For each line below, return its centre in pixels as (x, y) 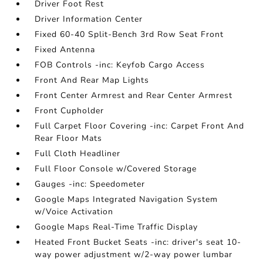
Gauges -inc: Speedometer (90, 184)
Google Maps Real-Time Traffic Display (117, 227)
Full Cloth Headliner (78, 154)
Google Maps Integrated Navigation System (127, 199)
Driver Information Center (89, 19)
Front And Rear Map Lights (92, 80)
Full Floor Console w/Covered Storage (116, 169)
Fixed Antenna (65, 50)
